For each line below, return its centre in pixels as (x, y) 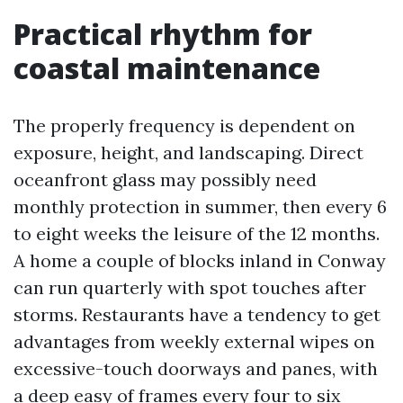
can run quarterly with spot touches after (190, 287)
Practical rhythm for (163, 34)
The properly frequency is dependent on (184, 125)
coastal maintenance (167, 68)
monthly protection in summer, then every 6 (200, 206)
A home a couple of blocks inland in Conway (200, 260)
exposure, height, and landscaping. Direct (188, 152)
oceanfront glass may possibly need (165, 179)
